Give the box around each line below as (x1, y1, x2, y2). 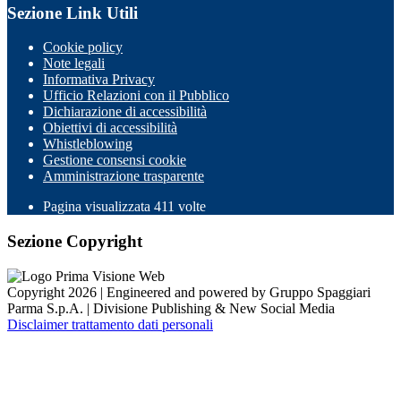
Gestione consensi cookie (43, 152, 186, 168)
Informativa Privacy (43, 72, 155, 88)
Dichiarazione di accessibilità (43, 104, 207, 120)
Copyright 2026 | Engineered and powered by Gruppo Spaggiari (7, 284, 371, 300)
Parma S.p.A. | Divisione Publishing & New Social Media (7, 300, 335, 316)
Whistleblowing (43, 136, 132, 152)
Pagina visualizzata (43, 199, 154, 215)
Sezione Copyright (7, 232, 142, 252)
